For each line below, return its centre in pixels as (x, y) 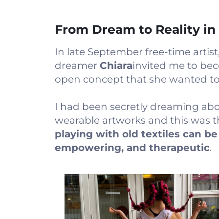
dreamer (77, 65)
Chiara (116, 65)
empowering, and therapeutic (132, 147)
